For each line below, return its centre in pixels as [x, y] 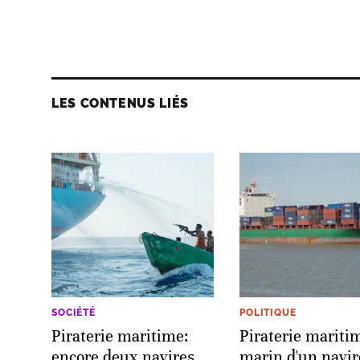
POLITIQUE [268, 312]
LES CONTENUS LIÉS [120, 103]
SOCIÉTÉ [74, 312]
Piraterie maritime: [120, 336]
